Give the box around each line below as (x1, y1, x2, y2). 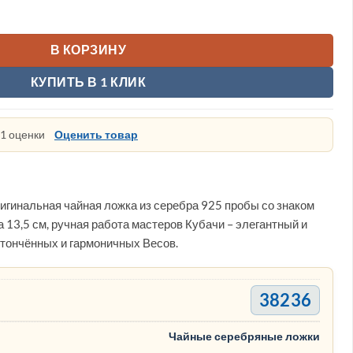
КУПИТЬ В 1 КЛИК (31, 74, 146, 89)
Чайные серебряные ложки (169, 329, 320, 344)
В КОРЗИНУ (50, 43, 127, 58)
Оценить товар (54, 127, 138, 141)
